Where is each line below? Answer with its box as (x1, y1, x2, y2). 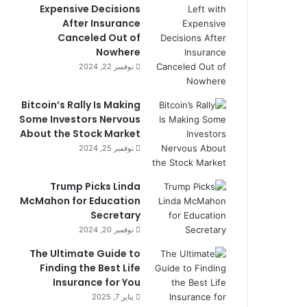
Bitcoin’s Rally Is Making (21, 97, 140, 112)
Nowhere (96, 45, 140, 59)
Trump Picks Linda (50, 179, 140, 193)
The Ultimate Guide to (29, 246, 140, 260)
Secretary (90, 208, 140, 222)
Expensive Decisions (40, 1, 140, 16)
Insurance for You (53, 275, 140, 289)
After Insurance (62, 16, 140, 30)
